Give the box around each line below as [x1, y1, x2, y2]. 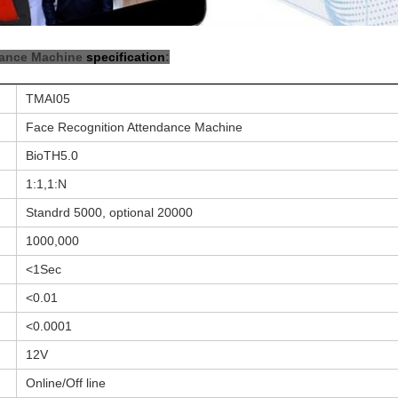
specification [86, 49, 165, 64]
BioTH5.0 [26, 147, 79, 163]
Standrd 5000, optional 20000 [26, 204, 194, 219]
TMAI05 [26, 91, 71, 106]
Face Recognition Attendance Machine [26, 119, 243, 134]
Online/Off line [26, 375, 107, 390]
